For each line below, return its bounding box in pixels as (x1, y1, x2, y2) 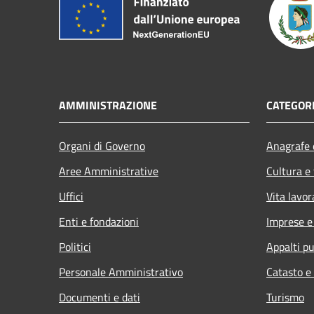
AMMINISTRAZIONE (59, 96, 157, 114)
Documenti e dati (59, 288, 140, 306)
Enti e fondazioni (59, 212, 139, 230)
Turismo (266, 288, 304, 306)
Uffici (59, 187, 83, 205)
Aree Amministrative (59, 162, 158, 179)
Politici (59, 238, 91, 255)
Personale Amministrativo (59, 263, 183, 280)
